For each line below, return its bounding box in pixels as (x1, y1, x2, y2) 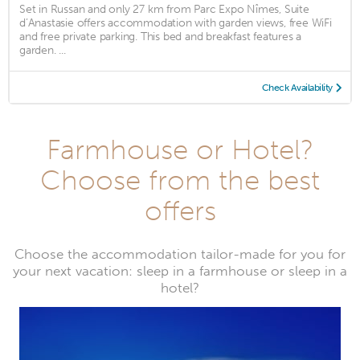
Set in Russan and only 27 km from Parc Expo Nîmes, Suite (19, 2, 309, 16)
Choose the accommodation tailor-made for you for (14, 245, 346, 263)
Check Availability (261, 81, 333, 93)
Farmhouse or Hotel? (47, 132, 313, 166)
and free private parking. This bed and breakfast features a (19, 29, 302, 43)
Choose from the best (40, 162, 320, 197)
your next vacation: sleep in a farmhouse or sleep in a (13, 262, 347, 280)
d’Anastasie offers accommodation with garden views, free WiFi (19, 15, 332, 30)
